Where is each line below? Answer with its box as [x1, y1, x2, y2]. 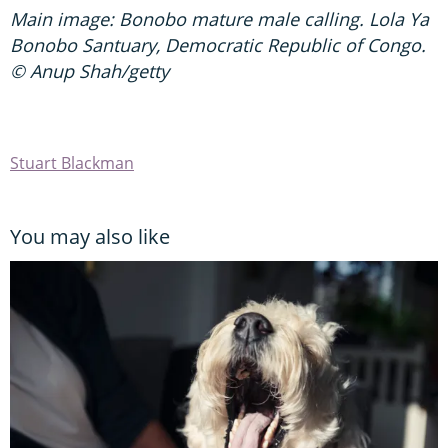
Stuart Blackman [10, 152, 134, 175]
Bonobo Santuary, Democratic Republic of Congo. [10, 33, 426, 58]
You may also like [10, 223, 170, 251]
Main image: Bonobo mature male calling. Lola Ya [10, 7, 429, 32]
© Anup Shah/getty [10, 59, 169, 84]
